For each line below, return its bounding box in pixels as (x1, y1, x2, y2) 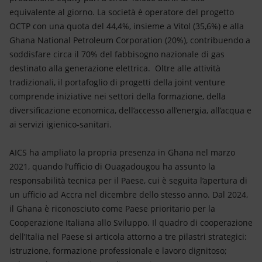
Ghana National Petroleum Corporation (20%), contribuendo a (9, 35, 250, 46)
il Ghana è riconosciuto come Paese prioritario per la (9, 203, 215, 214)
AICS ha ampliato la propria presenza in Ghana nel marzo (9, 147, 235, 158)
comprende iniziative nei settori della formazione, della (9, 91, 226, 102)
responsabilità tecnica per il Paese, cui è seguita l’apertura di (9, 175, 247, 186)
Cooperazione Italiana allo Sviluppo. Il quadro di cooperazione (9, 217, 253, 228)
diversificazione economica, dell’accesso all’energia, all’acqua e (9, 105, 251, 116)
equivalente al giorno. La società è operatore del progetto (9, 6, 234, 18)
